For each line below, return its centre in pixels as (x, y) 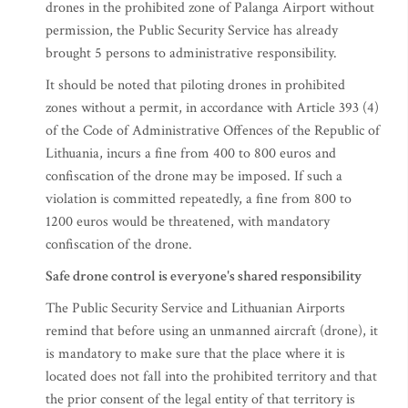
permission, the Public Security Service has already (192, 31)
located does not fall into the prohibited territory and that (211, 377)
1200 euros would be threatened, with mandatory (188, 222)
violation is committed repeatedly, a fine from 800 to (199, 199)
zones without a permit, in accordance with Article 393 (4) (212, 108)
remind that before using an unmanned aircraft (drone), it (212, 331)
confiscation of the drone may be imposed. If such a (194, 176)
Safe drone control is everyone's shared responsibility (204, 276)
